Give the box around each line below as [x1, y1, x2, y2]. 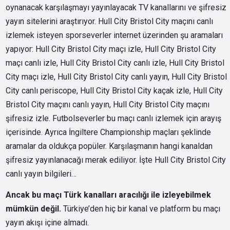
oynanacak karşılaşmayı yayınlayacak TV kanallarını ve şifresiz [6, 2, 227, 12]
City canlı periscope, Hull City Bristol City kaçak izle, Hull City [6, 85, 223, 95]
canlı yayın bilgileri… [6, 168, 77, 179]
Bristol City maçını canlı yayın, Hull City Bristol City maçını [6, 99, 210, 109]
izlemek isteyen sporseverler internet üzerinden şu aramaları [6, 30, 223, 40]
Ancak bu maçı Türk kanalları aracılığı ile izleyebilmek [6, 189, 212, 200]
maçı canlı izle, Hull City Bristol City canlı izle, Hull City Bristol [6, 57, 225, 68]
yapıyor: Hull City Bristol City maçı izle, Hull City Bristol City [6, 44, 217, 54]
